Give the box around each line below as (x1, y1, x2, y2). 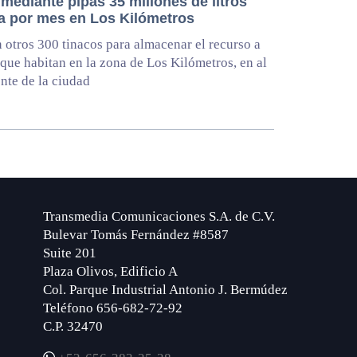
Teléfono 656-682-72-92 (43, 300, 182, 316)
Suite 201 (43, 245, 96, 261)
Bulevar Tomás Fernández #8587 (43, 227, 229, 243)
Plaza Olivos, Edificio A (43, 264, 178, 280)
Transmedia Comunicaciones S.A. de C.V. (43, 209, 275, 225)
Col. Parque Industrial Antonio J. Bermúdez (43, 282, 288, 298)
